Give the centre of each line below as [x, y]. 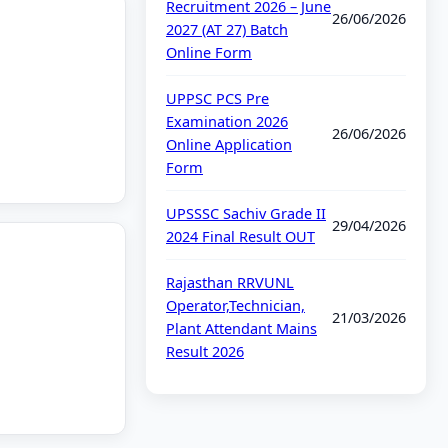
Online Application [229, 144]
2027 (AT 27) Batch [227, 29]
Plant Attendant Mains [241, 328]
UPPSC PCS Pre [217, 98]
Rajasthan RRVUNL [230, 282]
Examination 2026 [227, 121]
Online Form [209, 52]
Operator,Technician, [235, 305]
